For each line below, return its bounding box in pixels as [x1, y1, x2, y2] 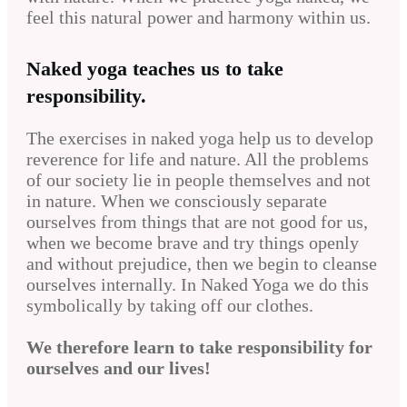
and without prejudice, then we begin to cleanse [26, 253, 377, 274]
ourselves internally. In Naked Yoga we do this [26, 274, 369, 295]
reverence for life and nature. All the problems [26, 149, 369, 170]
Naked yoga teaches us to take [26, 57, 283, 81]
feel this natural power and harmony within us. [26, 7, 371, 28]
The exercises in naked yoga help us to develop [26, 128, 373, 149]
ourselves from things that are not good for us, [26, 212, 368, 233]
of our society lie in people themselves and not [26, 170, 371, 191]
